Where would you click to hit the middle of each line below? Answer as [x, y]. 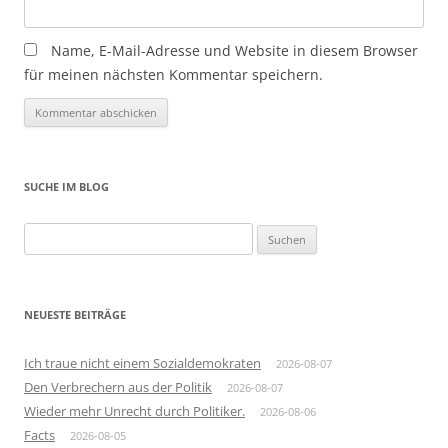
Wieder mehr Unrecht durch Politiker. [134, 411]
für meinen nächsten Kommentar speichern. [173, 74]
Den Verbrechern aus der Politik [118, 387]
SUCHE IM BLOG [66, 186]
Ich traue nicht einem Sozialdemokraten [142, 363]
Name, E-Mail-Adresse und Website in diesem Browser [234, 50]
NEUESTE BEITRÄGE [75, 314]
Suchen [45, 234]
